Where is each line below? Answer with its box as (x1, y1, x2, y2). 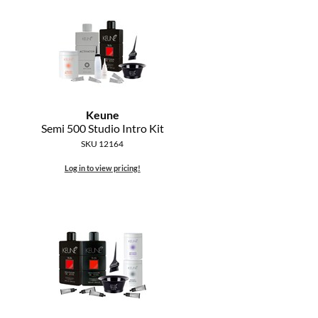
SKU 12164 (81, 138, 124, 150)
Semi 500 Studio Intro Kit (40, 121, 164, 136)
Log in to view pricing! (64, 163, 141, 173)
